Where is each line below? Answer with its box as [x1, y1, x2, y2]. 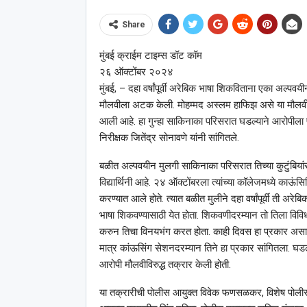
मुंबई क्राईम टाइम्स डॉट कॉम [99, 49, 202, 62]
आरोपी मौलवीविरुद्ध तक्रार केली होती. [99, 258, 231, 271]
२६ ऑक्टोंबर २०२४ [99, 66, 173, 79]
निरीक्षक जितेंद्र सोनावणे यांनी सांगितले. [99, 132, 239, 145]
